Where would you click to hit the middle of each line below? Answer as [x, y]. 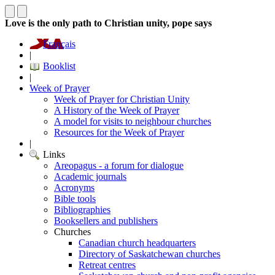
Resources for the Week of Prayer [119, 132]
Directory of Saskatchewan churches [149, 254]
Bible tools [75, 199]
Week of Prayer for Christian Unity [122, 99]
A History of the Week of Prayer [117, 110]
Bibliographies [82, 210]
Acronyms [74, 188]
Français [59, 44]
